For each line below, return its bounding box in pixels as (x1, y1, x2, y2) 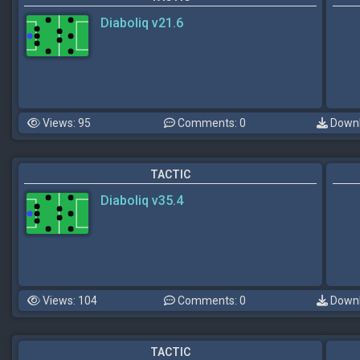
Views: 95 (40, 117, 91, 129)
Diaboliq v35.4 (100, 193, 183, 208)
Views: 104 (40, 294, 97, 307)
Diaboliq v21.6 (100, 15, 183, 31)
